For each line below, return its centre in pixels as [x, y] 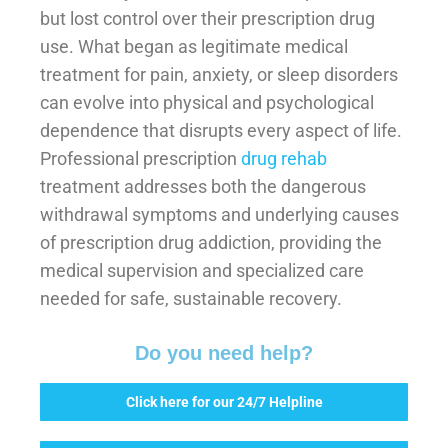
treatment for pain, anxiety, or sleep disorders [219, 75]
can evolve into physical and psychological [207, 103]
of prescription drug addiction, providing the [211, 243]
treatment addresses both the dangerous [203, 187]
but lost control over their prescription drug [207, 19]
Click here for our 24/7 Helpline [224, 402]
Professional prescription [140, 159]
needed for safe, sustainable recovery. [191, 299]
